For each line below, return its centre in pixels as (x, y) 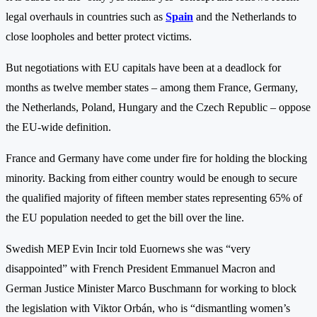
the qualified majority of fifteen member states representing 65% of (154, 197)
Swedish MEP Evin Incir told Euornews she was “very (128, 248)
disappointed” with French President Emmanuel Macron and (140, 268)
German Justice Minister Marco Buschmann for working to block (151, 288)
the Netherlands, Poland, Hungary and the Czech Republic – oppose (158, 107)
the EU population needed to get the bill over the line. (125, 217)
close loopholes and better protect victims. (99, 36)
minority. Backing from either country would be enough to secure (151, 178)
